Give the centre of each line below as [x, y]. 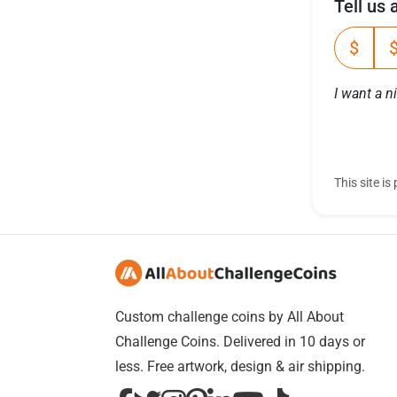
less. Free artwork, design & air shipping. [240, 366]
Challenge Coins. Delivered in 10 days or [240, 342]
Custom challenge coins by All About [230, 317]
